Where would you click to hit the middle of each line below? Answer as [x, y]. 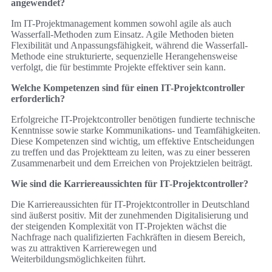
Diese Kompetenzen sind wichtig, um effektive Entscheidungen [133, 141]
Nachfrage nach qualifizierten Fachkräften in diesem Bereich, [128, 237]
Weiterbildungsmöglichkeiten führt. [78, 259]
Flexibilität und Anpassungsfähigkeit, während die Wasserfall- [129, 46]
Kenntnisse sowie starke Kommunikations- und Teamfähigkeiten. [136, 131]
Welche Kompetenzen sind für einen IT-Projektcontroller [128, 88]
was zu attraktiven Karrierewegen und [84, 248]
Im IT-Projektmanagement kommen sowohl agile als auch [121, 24]
